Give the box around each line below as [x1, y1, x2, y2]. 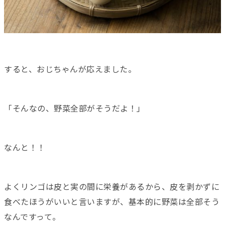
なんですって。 [4, 212, 61, 222]
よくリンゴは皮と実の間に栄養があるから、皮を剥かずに [4, 182, 219, 192]
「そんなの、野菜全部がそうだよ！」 [4, 103, 145, 114]
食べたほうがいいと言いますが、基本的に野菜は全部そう [4, 197, 219, 207]
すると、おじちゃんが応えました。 [4, 64, 136, 74]
